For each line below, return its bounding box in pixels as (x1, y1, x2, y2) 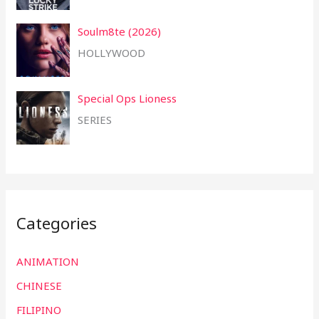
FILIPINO (16, 302, 62, 317)
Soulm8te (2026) (78, 23, 162, 38)
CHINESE (16, 278, 63, 293)
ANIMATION (16, 254, 80, 269)
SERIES (78, 113, 113, 127)
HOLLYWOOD (78, 45, 146, 60)
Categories (16, 211, 98, 234)
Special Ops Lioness (78, 91, 177, 106)
